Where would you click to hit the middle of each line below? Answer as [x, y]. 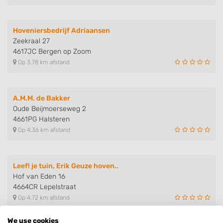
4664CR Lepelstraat [45, 187]
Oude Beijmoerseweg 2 [50, 109]
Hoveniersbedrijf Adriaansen [61, 31]
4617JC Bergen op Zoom [52, 52]
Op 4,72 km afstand [43, 198]
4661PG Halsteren [41, 119]
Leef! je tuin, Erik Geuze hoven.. [66, 166]
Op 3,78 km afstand [43, 62]
